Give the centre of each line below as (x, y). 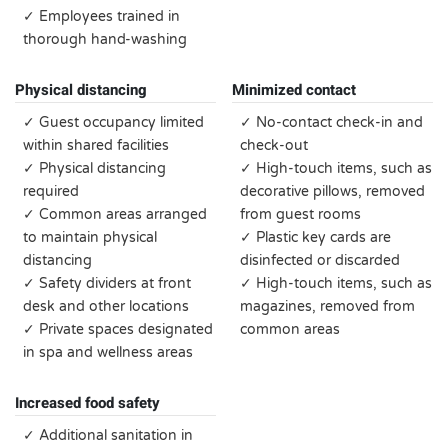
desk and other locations (106, 306)
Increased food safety (87, 403)
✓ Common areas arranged (115, 214)
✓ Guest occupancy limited (113, 122)
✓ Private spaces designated (118, 329)
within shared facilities (96, 145)
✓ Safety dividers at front (107, 283)
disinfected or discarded (320, 260)
